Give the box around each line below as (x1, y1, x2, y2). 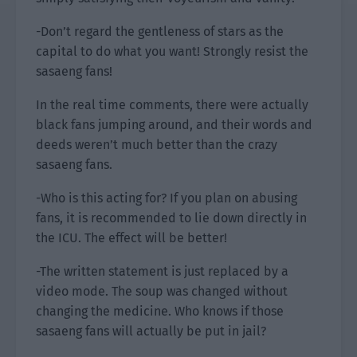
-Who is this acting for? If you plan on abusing (36, 190, 297, 206)
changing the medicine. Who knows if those (36, 304, 284, 319)
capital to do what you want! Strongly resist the (36, 44, 308, 59)
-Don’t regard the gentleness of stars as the (36, 24, 284, 39)
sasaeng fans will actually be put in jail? (36, 324, 266, 339)
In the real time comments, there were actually (36, 97, 308, 112)
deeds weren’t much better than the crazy (36, 137, 277, 152)
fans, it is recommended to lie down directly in (36, 210, 307, 226)
